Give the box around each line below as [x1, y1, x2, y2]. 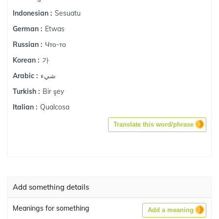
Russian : [13, 40, 43, 49]
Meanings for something [13, 204, 89, 213]
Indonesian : [13, 9, 52, 18]
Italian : [13, 103, 38, 111]
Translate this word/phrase [113, 121, 194, 128]
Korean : [13, 56, 40, 65]
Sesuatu [55, 8, 81, 18]
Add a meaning [148, 206, 194, 214]
